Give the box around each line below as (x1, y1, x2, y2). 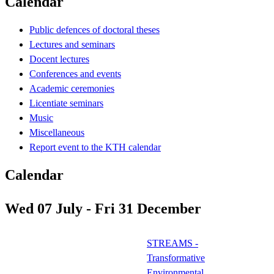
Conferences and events (29, 68, 121, 79)
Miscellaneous (29, 127, 84, 138)
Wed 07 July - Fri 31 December (5, 200, 201, 217)
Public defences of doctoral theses (29, 24, 160, 35)
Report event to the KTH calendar (29, 141, 161, 152)
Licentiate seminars (29, 97, 103, 108)
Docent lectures (29, 53, 89, 64)
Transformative (147, 252, 205, 263)
